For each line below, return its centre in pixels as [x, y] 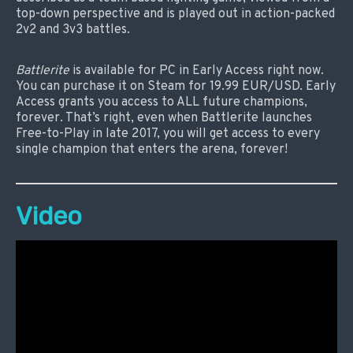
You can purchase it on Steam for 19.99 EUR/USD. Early [176, 86]
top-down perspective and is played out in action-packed [175, 14]
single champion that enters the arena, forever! [152, 149]
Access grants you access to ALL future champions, [162, 102]
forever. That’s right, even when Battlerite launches [164, 118]
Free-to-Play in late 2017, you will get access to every [168, 134]
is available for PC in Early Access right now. [197, 71]
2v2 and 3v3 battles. [73, 30]
